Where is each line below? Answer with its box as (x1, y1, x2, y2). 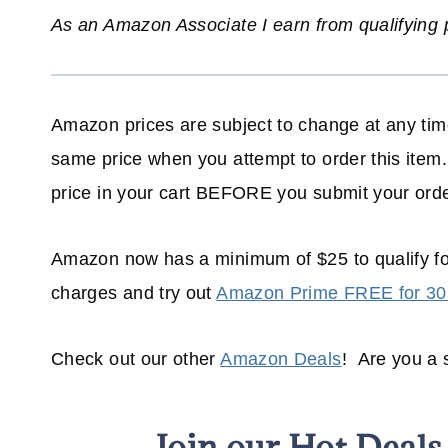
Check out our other (51, 349, 221, 370)
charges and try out (51, 283, 217, 304)
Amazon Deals (220, 349, 342, 370)
